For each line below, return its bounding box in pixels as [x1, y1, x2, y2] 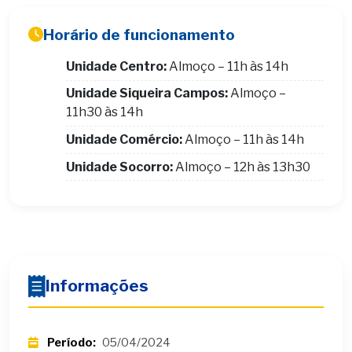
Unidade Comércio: [66, 131, 182, 147]
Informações [46, 276, 148, 296]
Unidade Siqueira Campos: [66, 86, 228, 101]
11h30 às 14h [66, 104, 143, 120]
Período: [47, 335, 96, 350]
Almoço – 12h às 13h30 [173, 159, 310, 174]
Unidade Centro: [66, 58, 167, 74]
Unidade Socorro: [66, 159, 173, 174]
